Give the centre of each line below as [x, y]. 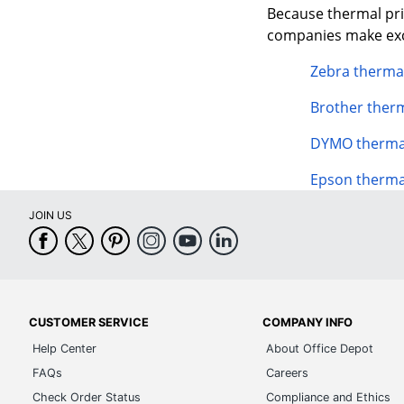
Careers [288, 372]
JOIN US [50, 215]
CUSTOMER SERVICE [89, 322]
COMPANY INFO [308, 322]
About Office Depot [320, 348]
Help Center [64, 348]
